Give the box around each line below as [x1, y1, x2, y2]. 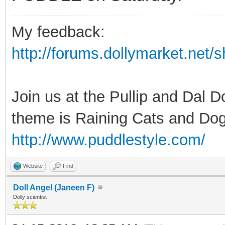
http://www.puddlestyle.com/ [12, 131, 205, 149]
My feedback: [12, 23, 105, 41]
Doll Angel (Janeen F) [13, 183, 94, 192]
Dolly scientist [13, 193, 47, 200]
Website [23, 162, 43, 169]
